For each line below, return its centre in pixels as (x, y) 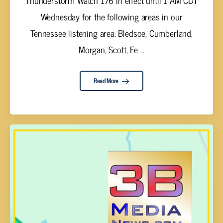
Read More (107, 81)
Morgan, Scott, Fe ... (111, 49)
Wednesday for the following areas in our (111, 16)
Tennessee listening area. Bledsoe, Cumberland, (111, 33)
